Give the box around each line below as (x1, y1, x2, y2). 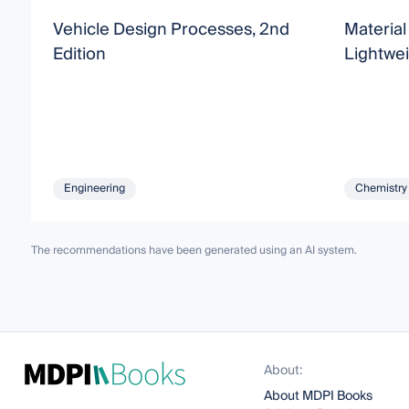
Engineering (63, 179, 125, 199)
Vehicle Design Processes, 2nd (52, 16, 289, 45)
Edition (52, 40, 106, 69)
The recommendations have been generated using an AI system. (30, 241, 357, 261)
